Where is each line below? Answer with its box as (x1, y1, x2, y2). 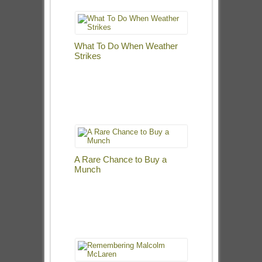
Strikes (74, 51, 101, 61)
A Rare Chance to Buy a (74, 154, 167, 164)
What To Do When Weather (74, 41, 178, 51)
